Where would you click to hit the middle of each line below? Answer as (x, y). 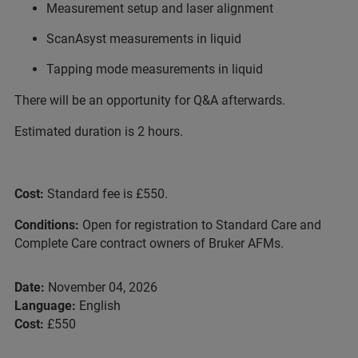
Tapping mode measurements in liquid (155, 69)
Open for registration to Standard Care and (202, 225)
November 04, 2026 (101, 287)
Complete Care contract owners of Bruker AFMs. (149, 243)
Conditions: (48, 225)
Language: (45, 305)
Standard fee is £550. (107, 193)
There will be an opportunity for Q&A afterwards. (150, 100)
